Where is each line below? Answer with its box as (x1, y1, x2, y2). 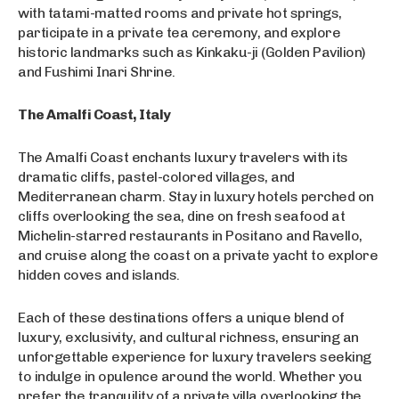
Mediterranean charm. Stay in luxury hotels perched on (18, 188, 374, 206)
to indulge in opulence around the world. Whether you (18, 368, 362, 386)
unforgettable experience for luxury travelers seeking (18, 348, 371, 366)
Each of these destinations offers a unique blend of (18, 309, 345, 327)
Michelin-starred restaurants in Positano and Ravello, (18, 227, 362, 245)
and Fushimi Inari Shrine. (18, 63, 175, 81)
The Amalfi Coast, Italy (18, 106, 171, 124)
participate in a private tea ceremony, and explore (18, 24, 340, 42)
